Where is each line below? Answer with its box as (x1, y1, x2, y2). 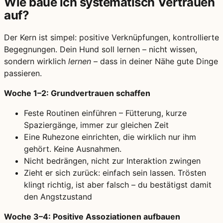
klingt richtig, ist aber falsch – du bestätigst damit (24, 180, 212, 190)
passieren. (4, 68, 42, 79)
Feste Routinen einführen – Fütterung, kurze (24, 108, 187, 118)
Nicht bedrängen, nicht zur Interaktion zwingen (24, 156, 201, 166)
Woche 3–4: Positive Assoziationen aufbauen (4, 212, 180, 222)
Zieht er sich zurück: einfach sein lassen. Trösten (24, 168, 206, 178)
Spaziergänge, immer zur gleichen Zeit (24, 120, 169, 130)
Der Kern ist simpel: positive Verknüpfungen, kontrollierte (4, 32, 219, 43)
